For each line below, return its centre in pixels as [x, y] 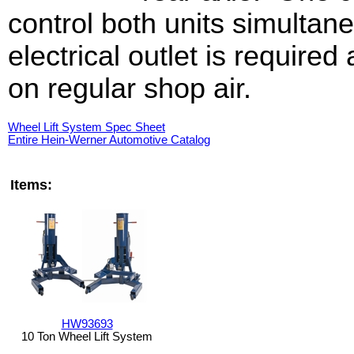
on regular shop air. [130, 88]
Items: [31, 185]
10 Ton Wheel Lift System [87, 337]
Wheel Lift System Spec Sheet [87, 127]
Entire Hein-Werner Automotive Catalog [109, 140]
